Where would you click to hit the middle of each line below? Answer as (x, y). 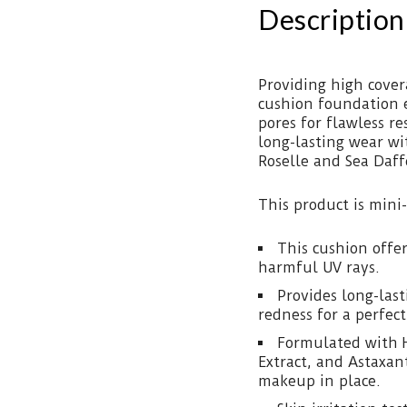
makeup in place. (319, 381)
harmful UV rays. (319, 268)
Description (332, 19)
